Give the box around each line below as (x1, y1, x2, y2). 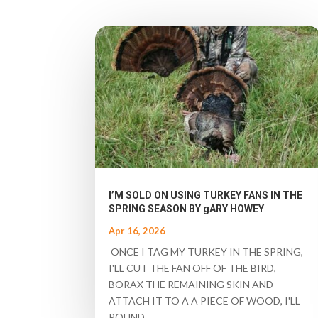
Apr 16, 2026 (109, 225, 166, 237)
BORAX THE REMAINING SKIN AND (109, 278, 274, 291)
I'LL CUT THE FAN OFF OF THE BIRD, (109, 262, 277, 275)
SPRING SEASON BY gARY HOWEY (109, 203, 265, 215)
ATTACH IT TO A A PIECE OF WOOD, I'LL (109, 295, 301, 307)
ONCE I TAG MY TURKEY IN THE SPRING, (109, 246, 304, 258)
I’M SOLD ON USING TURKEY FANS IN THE (109, 190, 303, 202)
